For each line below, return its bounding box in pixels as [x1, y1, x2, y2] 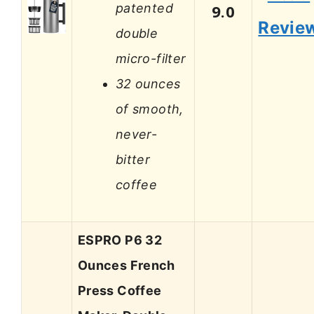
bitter [116, 151, 151, 167]
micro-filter [116, 50, 186, 66]
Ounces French [78, 258, 175, 273]
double [116, 25, 158, 41]
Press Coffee [78, 283, 162, 299]
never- [116, 126, 158, 142]
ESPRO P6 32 [78, 233, 162, 248]
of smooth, [116, 101, 184, 116]
